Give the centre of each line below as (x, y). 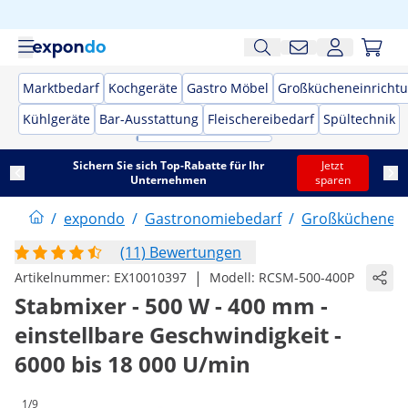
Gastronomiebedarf (213, 219)
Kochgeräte (143, 88)
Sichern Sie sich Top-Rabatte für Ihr (168, 165)
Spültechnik (359, 119)
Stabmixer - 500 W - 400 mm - (171, 306)
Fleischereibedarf (261, 119)
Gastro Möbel (228, 88)
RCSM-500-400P (306, 277)
